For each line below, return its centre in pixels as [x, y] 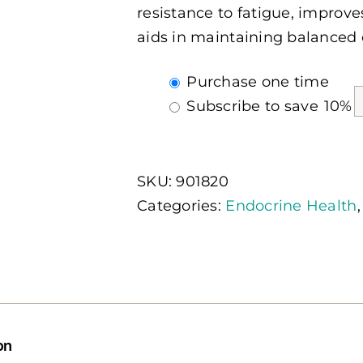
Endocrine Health [291, 206]
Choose [164, 81]
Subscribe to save [255, 106]
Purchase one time [258, 82]
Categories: [181, 206]
